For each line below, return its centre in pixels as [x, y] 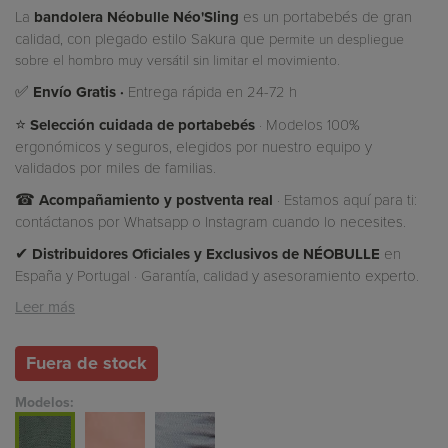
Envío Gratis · [78, 92]
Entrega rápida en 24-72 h [210, 91]
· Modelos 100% [307, 124]
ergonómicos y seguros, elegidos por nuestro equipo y [193, 146]
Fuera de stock [86, 363]
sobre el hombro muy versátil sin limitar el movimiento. [177, 59]
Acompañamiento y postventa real [156, 200]
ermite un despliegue [340, 38]
